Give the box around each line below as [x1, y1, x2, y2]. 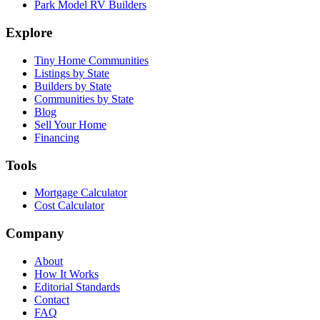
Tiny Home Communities [34, 54, 149, 66]
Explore [6, 25, 52, 41]
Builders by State [34, 79, 111, 92]
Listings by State [34, 66, 109, 79]
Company [6, 226, 64, 241]
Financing [34, 131, 79, 144]
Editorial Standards [34, 280, 120, 293]
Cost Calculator [34, 199, 104, 212]
